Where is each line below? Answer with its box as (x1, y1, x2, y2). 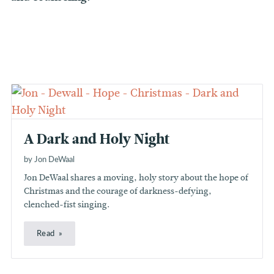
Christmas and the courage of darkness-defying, (24, 184, 212, 198)
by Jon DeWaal (24, 153, 75, 165)
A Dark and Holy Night (24, 129, 170, 150)
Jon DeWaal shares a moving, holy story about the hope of (24, 171, 248, 184)
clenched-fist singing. (24, 198, 109, 211)
